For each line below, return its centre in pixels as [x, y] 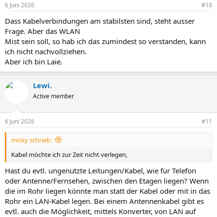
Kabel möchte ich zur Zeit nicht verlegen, [69, 154]
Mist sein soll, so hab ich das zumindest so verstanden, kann [105, 41]
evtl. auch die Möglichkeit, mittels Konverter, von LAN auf [100, 211]
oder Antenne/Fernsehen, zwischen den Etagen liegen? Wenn [107, 181]
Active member [54, 96]
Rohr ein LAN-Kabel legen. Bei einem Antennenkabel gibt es [104, 201]
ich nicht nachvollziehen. [46, 51]
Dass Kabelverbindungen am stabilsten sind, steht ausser [100, 21]
